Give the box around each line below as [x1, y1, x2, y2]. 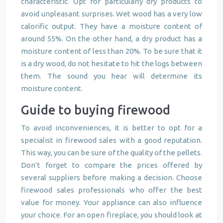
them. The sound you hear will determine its [21, 72, 202, 80]
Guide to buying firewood [21, 103, 170, 117]
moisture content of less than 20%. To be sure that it [21, 47, 202, 55]
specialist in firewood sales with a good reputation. [21, 136, 202, 144]
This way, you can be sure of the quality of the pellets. [21, 148, 202, 157]
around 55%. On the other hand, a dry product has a [21, 34, 202, 43]
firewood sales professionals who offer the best [21, 186, 202, 194]
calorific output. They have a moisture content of [21, 22, 202, 30]
